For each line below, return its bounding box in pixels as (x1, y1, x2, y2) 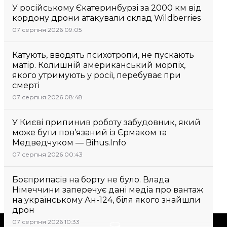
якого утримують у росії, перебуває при (12, 70, 181, 80)
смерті (12, 81, 40, 90)
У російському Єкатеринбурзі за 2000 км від (12, 3, 202, 13)
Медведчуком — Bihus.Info (12, 138, 126, 147)
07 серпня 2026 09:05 (12, 26, 82, 33)
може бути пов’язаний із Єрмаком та (12, 128, 167, 137)
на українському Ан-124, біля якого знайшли (12, 195, 201, 205)
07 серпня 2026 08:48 (12, 93, 83, 101)
